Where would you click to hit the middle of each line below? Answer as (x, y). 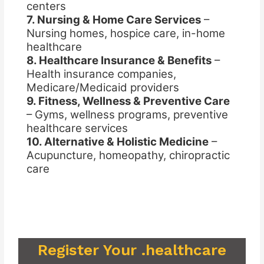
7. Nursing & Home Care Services (113, 19)
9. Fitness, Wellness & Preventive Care (128, 101)
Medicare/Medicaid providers (103, 87)
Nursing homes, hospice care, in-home (126, 33)
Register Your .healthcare (132, 250)
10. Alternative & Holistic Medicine (117, 141)
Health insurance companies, (101, 74)
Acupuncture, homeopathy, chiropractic (128, 155)
